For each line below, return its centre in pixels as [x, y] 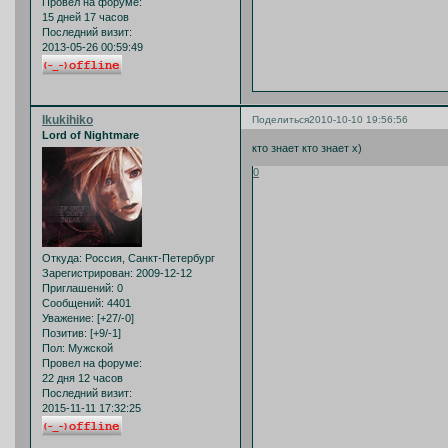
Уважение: [68, 318]
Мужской [89, 348]
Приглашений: [78, 288]
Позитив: [64, 333]
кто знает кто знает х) [307, 148]
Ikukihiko [67, 119]
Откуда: [62, 258]
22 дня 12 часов [82, 378]
